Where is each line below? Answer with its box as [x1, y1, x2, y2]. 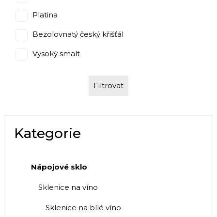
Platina [32, 10, 58, 20]
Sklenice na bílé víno [46, 203, 121, 213]
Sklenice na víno [38, 183, 98, 192]
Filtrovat [93, 81, 124, 91]
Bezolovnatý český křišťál [32, 30, 124, 39]
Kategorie [14, 125, 81, 142]
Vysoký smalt [32, 49, 80, 59]
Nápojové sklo [31, 162, 87, 172]
